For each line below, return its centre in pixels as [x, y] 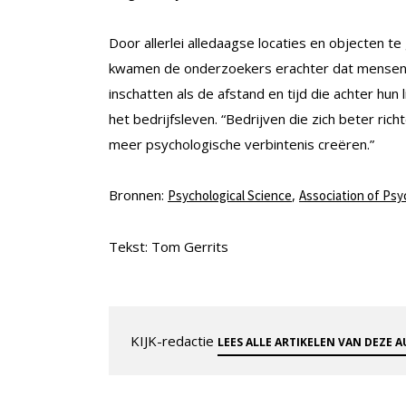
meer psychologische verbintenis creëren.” [242, 145]
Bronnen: [138, 195]
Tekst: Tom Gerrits [169, 247]
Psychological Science [230, 196]
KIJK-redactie [174, 341]
